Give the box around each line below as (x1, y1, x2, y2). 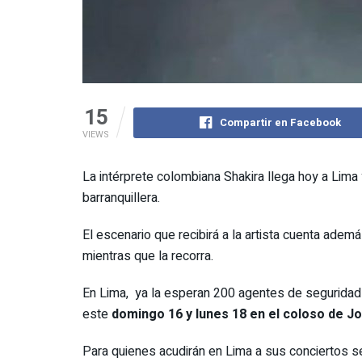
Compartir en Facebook (220, 114, 342, 130)
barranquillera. (82, 187, 160, 208)
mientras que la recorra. (82, 246, 213, 266)
